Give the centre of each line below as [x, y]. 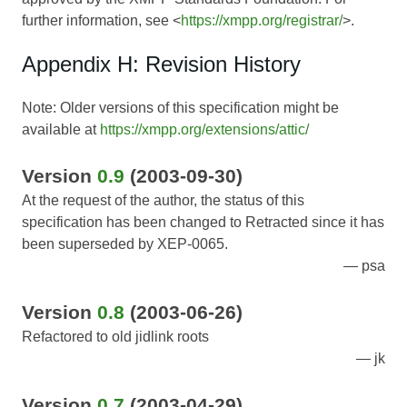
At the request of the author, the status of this [163, 201]
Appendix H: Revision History [161, 65]
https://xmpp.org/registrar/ [262, 21]
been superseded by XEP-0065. [125, 244]
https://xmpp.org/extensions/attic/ [204, 130]
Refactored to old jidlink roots [115, 337]
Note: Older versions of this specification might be [180, 108]
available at [61, 130]
